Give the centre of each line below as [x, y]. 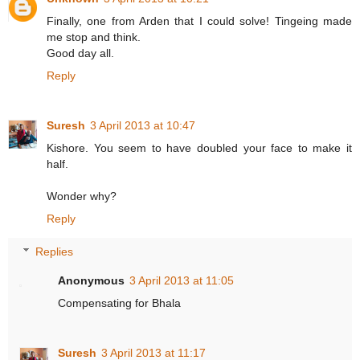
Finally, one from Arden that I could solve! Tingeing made [199, 20]
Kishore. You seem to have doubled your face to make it [199, 147]
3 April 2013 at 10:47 [143, 125]
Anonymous [92, 281]
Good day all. [80, 53]
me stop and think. [94, 37]
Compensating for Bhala [120, 303]
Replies [55, 252]
